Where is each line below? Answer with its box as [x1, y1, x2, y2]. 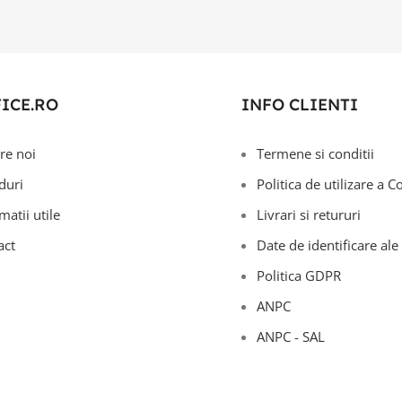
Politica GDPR [256, 267, 341, 284]
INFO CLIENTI [240, 94, 358, 115]
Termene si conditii [256, 144, 374, 162]
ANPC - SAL [256, 328, 325, 345]
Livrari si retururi [256, 205, 361, 223]
